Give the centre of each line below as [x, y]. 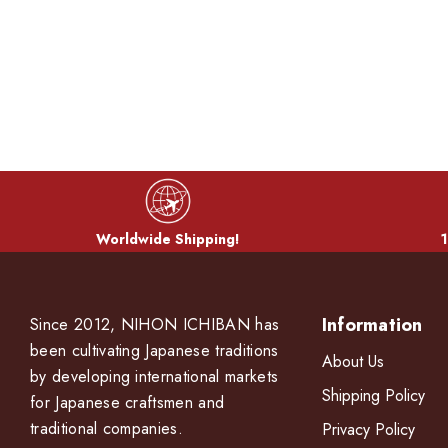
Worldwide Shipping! [168, 238]
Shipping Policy [373, 395]
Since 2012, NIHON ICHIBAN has [155, 324]
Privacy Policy [368, 429]
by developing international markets [154, 376]
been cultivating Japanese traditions [154, 350]
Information [372, 324]
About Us [352, 361]
